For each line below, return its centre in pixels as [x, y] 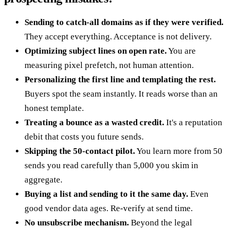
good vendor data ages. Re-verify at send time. [109, 209]
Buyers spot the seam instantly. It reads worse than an [121, 94]
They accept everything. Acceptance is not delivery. [118, 37]
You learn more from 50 [179, 151]
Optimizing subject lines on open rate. [96, 51]
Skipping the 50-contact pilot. [80, 151]
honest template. [54, 108]
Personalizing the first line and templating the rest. [120, 80]
